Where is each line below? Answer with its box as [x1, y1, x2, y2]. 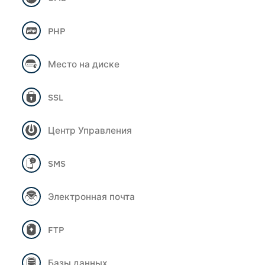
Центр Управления [48, 124, 132, 136]
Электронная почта [48, 190, 135, 202]
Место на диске [48, 57, 119, 70]
